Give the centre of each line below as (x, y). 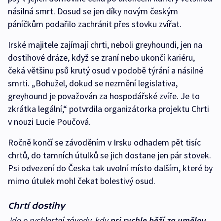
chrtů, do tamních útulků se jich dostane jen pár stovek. (110, 155)
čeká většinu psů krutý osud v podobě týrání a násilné (106, 70)
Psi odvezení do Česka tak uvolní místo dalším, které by (110, 168)
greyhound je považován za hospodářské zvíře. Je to (104, 96)
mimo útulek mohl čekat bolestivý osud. (83, 181)
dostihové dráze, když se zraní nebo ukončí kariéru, (101, 57)
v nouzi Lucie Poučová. (49, 121)
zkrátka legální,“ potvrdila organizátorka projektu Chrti (109, 109)
